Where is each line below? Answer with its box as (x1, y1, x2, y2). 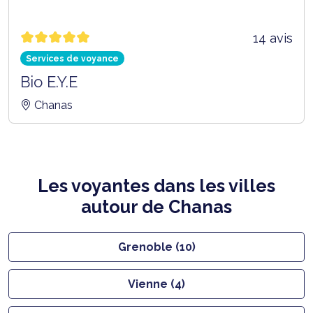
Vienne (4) (128, 277, 185, 291)
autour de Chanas (81, 196, 232, 217)
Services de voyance (25, 53, 119, 64)
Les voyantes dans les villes (38, 175, 275, 196)
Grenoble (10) (117, 240, 196, 254)
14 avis (253, 30, 293, 45)
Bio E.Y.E (20, 72, 78, 91)
